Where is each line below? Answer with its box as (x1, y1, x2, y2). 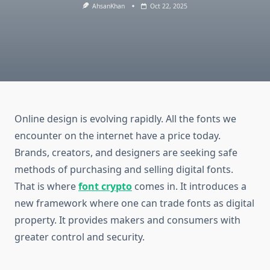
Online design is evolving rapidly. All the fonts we (14, 112, 236, 126)
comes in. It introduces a (132, 180, 246, 193)
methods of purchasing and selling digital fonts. (14, 163, 233, 177)
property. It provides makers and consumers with (14, 213, 240, 227)
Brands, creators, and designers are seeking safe (14, 146, 237, 160)
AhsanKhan (92, 2, 125, 10)
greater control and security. (14, 230, 145, 244)
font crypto (78, 180, 132, 193)
